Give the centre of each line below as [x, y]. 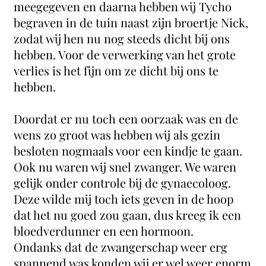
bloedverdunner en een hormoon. [105, 230]
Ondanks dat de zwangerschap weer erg [121, 246]
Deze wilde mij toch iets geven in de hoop [124, 198]
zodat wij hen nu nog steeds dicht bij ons [122, 38]
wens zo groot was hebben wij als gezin [117, 134]
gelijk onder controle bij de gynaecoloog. [123, 182]
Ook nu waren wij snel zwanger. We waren [125, 166]
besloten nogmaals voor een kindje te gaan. [128, 150]
